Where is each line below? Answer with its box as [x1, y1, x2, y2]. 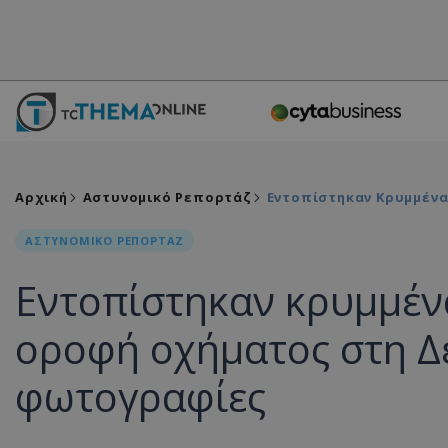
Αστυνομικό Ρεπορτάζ [82, 188, 252, 206]
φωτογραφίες [15, 369, 266, 424]
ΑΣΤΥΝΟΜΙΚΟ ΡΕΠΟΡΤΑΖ [25, 233, 185, 248]
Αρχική [15, 188, 68, 206]
